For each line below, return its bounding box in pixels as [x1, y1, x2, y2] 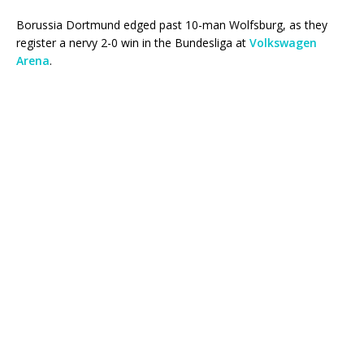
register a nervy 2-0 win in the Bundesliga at [16, 35, 249, 51]
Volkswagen [249, 35, 317, 51]
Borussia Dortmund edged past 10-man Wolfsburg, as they [16, 17, 327, 33]
